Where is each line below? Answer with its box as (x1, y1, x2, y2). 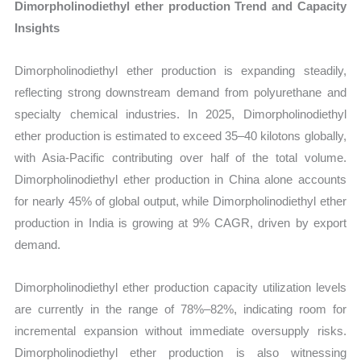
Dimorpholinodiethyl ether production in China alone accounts (15, 172, 346, 187)
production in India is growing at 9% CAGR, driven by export (15, 216, 346, 230)
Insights (15, 20, 60, 35)
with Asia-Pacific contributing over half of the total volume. (15, 151, 346, 165)
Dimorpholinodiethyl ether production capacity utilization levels (15, 280, 346, 295)
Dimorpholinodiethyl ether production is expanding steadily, (15, 64, 346, 78)
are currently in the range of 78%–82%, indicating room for (15, 302, 346, 317)
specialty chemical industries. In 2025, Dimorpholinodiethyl (15, 107, 346, 122)
